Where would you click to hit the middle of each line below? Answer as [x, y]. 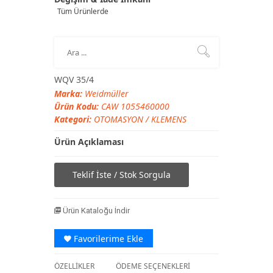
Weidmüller [105, 94]
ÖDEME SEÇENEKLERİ [153, 266]
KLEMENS [169, 119]
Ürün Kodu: [76, 106]
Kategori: [74, 119]
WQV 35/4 [74, 80]
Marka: [68, 94]
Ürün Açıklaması [89, 142]
